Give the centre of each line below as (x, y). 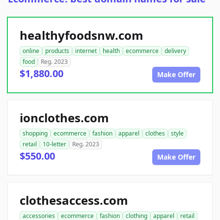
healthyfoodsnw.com (82, 35)
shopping (35, 134)
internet (86, 51)
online (31, 51)
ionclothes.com (64, 118)
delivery (175, 51)
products (57, 51)
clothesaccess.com (74, 200)
